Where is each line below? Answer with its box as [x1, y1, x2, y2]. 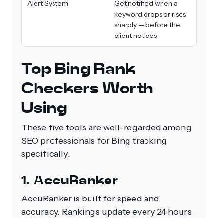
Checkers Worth [21, 78, 154, 98]
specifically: [21, 148, 71, 160]
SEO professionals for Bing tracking [21, 135, 167, 146]
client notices [114, 31, 157, 40]
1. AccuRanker [21, 172, 119, 189]
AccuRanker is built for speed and [21, 193, 159, 204]
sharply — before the [114, 20, 180, 30]
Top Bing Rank [21, 59, 136, 79]
